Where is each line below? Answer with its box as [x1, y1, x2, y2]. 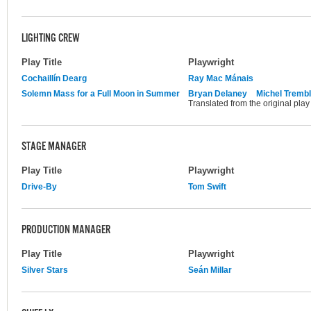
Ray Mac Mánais [188, 73, 253, 83]
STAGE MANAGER [22, 140, 86, 155]
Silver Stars [22, 264, 68, 275]
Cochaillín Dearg [22, 73, 87, 83]
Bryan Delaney [188, 88, 247, 99]
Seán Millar [188, 264, 232, 275]
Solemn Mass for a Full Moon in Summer [22, 88, 180, 99]
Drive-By [22, 181, 57, 192]
